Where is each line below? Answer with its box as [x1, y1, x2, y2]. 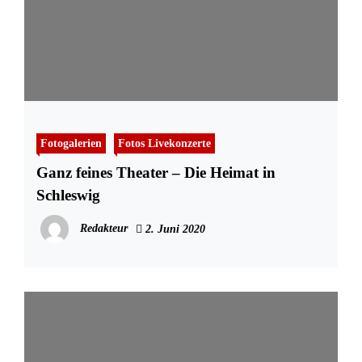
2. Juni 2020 [142, 223, 205, 236]
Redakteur [80, 222, 128, 235]
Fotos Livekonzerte [118, 137, 211, 150]
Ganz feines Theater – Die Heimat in [36, 164, 276, 182]
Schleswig [36, 187, 100, 204]
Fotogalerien [40, 137, 102, 150]
